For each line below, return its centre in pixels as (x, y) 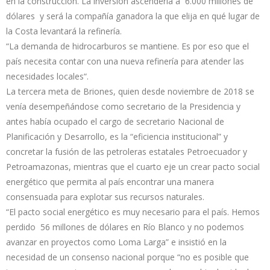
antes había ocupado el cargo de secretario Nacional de (115, 121)
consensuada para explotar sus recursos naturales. (105, 196)
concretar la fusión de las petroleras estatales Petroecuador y (127, 151)
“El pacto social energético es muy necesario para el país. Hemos (133, 212)
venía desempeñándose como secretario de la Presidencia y (123, 106)
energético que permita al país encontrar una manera (110, 181)
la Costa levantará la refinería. (64, 31)
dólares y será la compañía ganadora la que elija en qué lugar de (133, 16)
